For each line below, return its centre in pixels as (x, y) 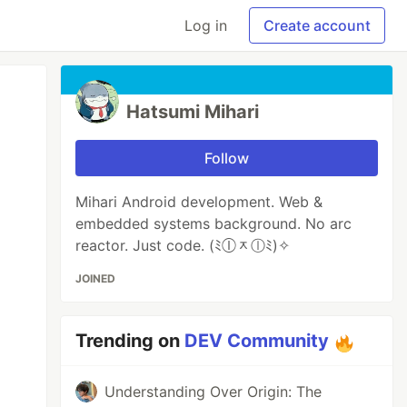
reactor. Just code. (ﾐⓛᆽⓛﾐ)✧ (183, 245)
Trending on (130, 341)
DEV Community (257, 341)
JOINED (96, 278)
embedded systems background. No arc (214, 223)
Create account (317, 25)
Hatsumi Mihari (193, 112)
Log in (206, 25)
